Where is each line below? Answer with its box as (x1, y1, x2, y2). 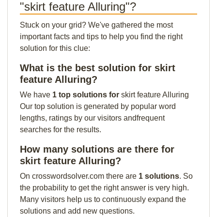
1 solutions (139, 172, 179, 180)
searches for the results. (20, 125, 101, 134)
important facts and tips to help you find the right (20, 32, 183, 41)
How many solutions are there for (20, 144, 174, 155)
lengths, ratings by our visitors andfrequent (20, 114, 165, 122)
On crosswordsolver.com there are (20, 172, 139, 180)
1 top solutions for (52, 91, 121, 99)
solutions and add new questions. (20, 207, 135, 215)
